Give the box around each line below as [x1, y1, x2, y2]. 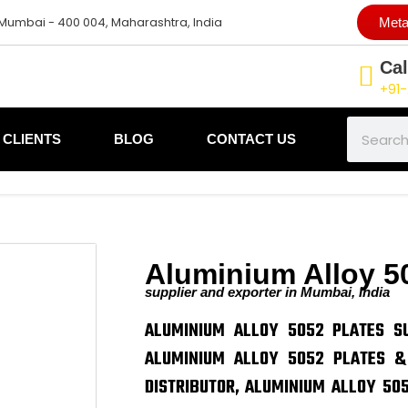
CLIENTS [3, 131, 61, 147]
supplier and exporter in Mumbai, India [144, 284, 390, 300]
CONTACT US [207, 131, 296, 147]
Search [345, 116, 391, 134]
